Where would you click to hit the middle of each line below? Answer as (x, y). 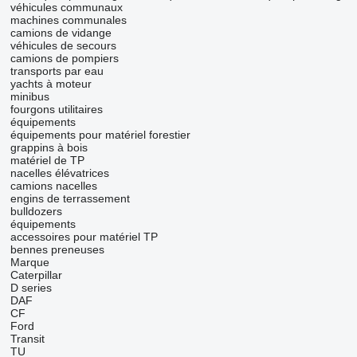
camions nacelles (53, 186)
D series (31, 288)
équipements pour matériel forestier (100, 135)
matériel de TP (47, 160)
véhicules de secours (63, 45)
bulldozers (36, 211)
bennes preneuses (57, 249)
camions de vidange (61, 33)
